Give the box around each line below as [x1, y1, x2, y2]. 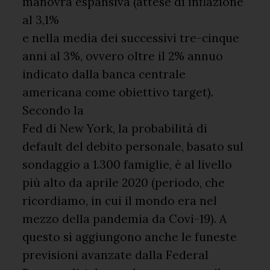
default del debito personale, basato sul [22, 139, 244, 154]
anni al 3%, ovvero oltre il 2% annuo [22, 49, 224, 64]
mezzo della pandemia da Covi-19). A [22, 212, 227, 227]
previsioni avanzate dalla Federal [22, 248, 209, 263]
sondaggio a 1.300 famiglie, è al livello [22, 157, 233, 172]
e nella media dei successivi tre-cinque [22, 31, 240, 46]
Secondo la [22, 103, 84, 118]
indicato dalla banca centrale [22, 67, 186, 82]
